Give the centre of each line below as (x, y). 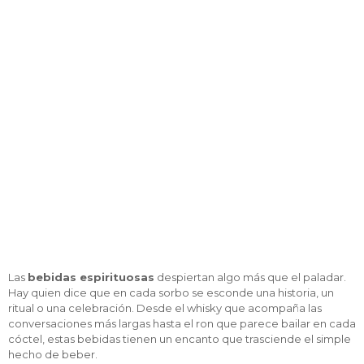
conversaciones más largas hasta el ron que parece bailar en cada (182, 323)
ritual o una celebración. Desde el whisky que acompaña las (165, 308)
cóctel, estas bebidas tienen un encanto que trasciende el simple (180, 339)
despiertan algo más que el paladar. (250, 277)
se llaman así (182, 27)
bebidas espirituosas (91, 277)
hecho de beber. (54, 354)
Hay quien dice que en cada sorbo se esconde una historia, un (171, 292)
